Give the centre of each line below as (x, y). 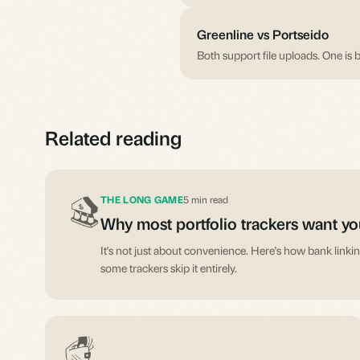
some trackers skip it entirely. (169, 267)
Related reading (113, 137)
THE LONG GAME (142, 199)
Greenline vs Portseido (263, 34)
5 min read (205, 199)
